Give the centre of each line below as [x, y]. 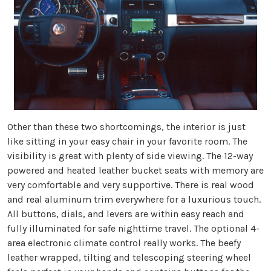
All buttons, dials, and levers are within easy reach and [126, 214]
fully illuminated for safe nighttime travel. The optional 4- [133, 229]
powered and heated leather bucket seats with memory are [135, 171]
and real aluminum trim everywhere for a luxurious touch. [134, 200]
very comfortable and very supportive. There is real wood [131, 185]
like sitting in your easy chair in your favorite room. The [127, 142]
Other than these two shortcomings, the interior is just [126, 127]
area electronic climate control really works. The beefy [124, 243]
